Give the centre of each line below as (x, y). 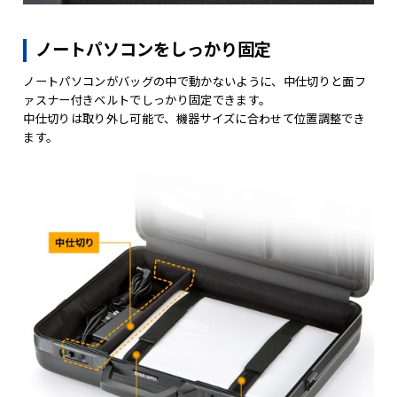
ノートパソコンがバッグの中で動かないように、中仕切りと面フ (195, 82)
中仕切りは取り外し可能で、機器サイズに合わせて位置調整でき (195, 119)
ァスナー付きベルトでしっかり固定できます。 (147, 100)
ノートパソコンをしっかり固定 (154, 50)
